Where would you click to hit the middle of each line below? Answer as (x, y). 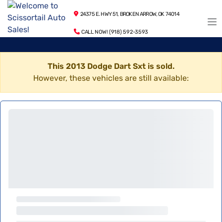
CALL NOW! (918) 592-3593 (114, 32)
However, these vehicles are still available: (111, 78)
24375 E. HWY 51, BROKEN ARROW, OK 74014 (129, 14)
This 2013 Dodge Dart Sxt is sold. (111, 66)
